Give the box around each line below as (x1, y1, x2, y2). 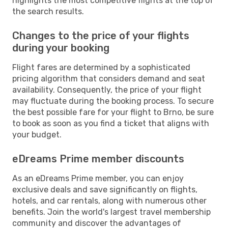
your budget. (12, 129, 62, 139)
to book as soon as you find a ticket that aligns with (12, 118, 209, 128)
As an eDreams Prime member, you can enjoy (12, 173, 184, 183)
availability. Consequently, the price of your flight (12, 84, 202, 95)
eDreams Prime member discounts (12, 152, 184, 165)
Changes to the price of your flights (12, 29, 189, 42)
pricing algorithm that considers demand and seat (12, 73, 205, 83)
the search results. (12, 6, 84, 16)
